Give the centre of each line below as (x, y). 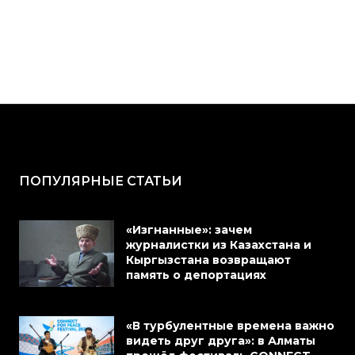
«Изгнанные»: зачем (189, 230)
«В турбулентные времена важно (230, 326)
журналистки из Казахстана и (219, 245)
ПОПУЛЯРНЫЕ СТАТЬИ (101, 181)
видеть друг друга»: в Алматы (221, 341)
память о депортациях (198, 275)
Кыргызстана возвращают (208, 260)
